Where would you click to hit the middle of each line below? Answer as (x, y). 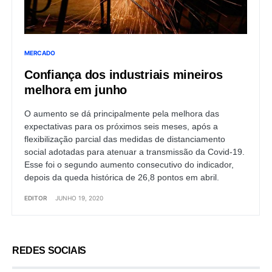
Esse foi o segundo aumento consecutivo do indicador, (129, 164)
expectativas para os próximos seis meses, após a (121, 126)
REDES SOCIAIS (49, 250)
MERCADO (40, 53)
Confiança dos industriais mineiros (124, 74)
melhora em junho (76, 90)
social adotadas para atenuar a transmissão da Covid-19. (134, 151)
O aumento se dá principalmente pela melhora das (122, 113)
